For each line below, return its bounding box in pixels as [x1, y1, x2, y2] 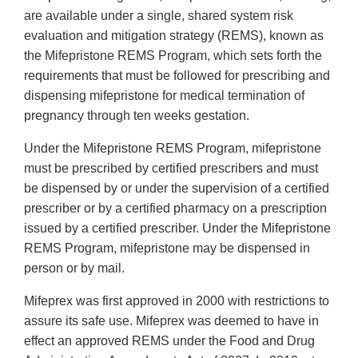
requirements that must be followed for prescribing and [24, 69, 330, 83]
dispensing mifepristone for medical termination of [24, 89, 304, 103]
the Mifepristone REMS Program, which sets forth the [24, 49, 322, 63]
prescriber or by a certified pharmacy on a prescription [24, 201, 327, 216]
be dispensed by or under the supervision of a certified [24, 181, 329, 196]
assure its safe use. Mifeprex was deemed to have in [24, 314, 319, 328]
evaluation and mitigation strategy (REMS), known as [24, 29, 324, 43]
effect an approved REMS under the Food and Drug [24, 334, 315, 348]
